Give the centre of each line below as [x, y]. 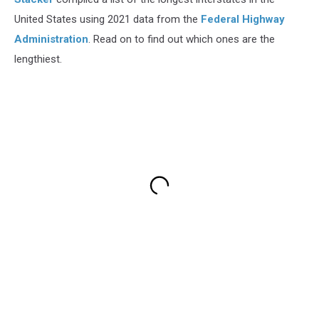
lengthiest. [38, 59]
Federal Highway [243, 19]
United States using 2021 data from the [108, 19]
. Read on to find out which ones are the [182, 39]
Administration [51, 39]
